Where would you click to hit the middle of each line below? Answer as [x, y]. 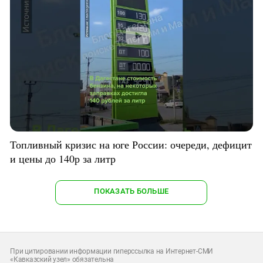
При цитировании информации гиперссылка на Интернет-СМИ [112, 251]
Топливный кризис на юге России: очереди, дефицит [131, 144]
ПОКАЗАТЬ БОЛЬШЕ [131, 191]
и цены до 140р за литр [63, 158]
